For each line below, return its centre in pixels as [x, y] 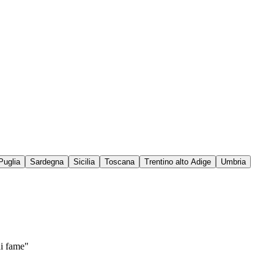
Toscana [120, 162]
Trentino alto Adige [178, 162]
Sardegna [47, 162]
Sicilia [84, 162]
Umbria [233, 162]
